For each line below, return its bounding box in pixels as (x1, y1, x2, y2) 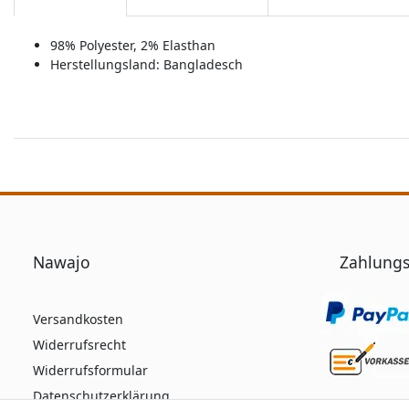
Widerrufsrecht (33, 336, 126, 354)
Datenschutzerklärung (33, 387, 170, 405)
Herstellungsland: (50, 56, 163, 74)
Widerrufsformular (33, 362, 148, 380)
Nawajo (33, 251, 90, 274)
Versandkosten (33, 310, 123, 329)
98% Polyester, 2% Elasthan (50, 37, 215, 55)
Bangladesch (163, 56, 243, 74)
